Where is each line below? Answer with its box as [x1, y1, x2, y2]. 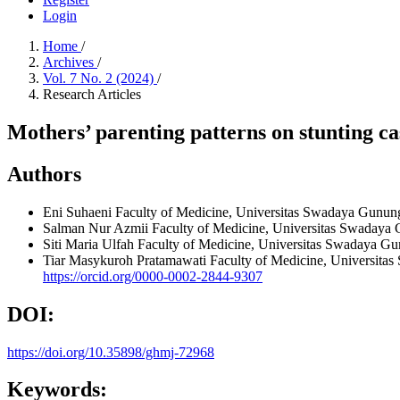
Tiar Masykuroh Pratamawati [43, 252, 210, 268]
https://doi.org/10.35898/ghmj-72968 [7, 344, 214, 360]
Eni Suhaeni [43, 204, 115, 220]
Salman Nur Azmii [43, 220, 152, 236]
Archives [43, 54, 97, 70]
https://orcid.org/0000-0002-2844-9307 [43, 268, 262, 284]
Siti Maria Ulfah [43, 236, 137, 252]
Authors [7, 162, 81, 186]
